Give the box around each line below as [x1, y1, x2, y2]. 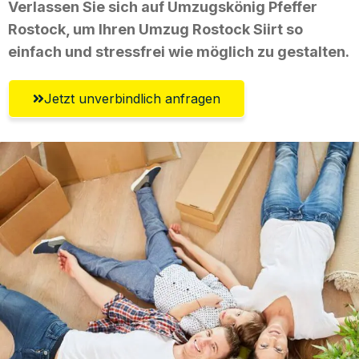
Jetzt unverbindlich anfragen [44, 90, 220, 107]
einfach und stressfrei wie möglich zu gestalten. [8, 42, 349, 60]
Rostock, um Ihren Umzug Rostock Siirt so [8, 20, 303, 38]
